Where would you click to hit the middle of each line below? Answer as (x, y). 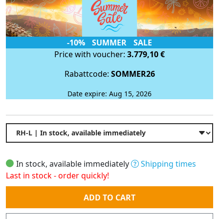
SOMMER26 (133, 74)
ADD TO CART (109, 197)
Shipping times (167, 164)
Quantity (22, 186)
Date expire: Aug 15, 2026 (109, 93)
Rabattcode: (88, 74)
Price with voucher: (91, 54)
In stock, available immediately (74, 164)
